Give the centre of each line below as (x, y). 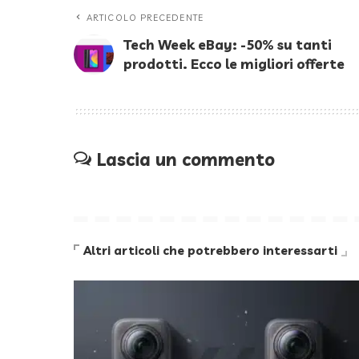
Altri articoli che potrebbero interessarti (210, 250)
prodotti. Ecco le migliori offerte (234, 63)
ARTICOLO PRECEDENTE (145, 17)
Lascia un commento (186, 160)
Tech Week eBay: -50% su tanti (228, 44)
